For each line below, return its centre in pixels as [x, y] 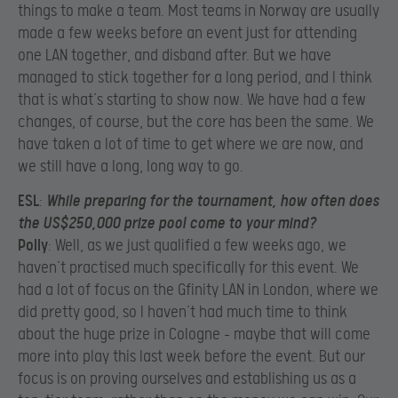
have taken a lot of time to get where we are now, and [191, 144]
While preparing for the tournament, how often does [213, 202]
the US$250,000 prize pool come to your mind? [167, 224]
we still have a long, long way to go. [131, 166]
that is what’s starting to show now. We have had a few [192, 99]
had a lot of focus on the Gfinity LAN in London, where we [198, 291]
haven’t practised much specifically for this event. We [188, 268]
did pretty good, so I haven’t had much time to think [183, 313]
